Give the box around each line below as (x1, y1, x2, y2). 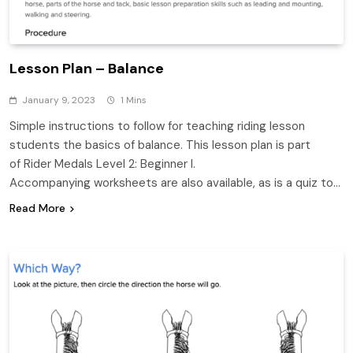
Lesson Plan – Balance (9, 58, 164, 78)
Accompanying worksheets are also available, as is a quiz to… (9, 174, 340, 191)
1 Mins (121, 93, 147, 106)
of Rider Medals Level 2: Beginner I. (9, 155, 195, 172)
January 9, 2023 (22, 93, 95, 106)
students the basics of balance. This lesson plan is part (9, 136, 310, 153)
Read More (9, 200, 65, 215)
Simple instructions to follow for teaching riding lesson (9, 117, 305, 134)
